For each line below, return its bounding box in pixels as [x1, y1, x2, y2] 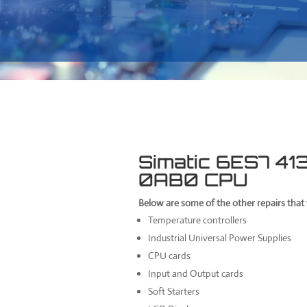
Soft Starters [148, 284, 200, 297]
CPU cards [148, 249, 191, 262]
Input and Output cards [148, 267, 244, 280]
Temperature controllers [148, 213, 247, 226]
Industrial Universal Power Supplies [148, 231, 292, 244]
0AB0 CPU [138, 168, 249, 191]
